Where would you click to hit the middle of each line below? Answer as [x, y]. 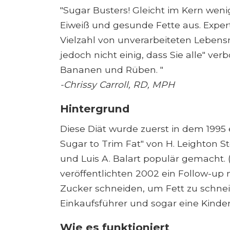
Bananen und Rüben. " [112, 70]
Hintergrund [95, 109]
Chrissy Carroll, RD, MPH [119, 85]
